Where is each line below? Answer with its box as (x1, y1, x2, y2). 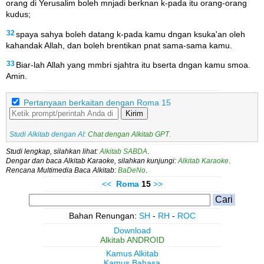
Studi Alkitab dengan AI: (9, 131, 88, 138)
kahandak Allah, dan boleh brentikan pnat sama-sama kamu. (6, 40, 232, 50)
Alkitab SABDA (100, 148, 147, 156)
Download (113, 226, 151, 236)
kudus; (6, 9, 31, 19)
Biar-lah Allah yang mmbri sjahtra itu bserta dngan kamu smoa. (16, 60, 250, 70)
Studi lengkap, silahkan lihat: (6, 148, 100, 156)
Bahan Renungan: (68, 211, 139, 221)
